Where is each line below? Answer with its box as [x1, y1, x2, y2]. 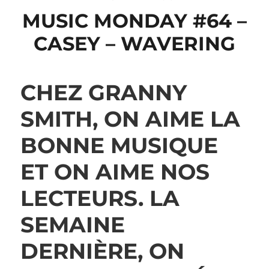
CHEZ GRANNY [20, 79, 187, 106]
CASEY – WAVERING [33, 32, 235, 55]
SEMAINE [20, 211, 125, 238]
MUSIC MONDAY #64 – [22, 9, 247, 32]
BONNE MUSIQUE [20, 132, 218, 159]
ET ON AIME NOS [20, 159, 210, 185]
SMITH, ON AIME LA [20, 106, 240, 132]
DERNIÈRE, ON [20, 238, 184, 264]
